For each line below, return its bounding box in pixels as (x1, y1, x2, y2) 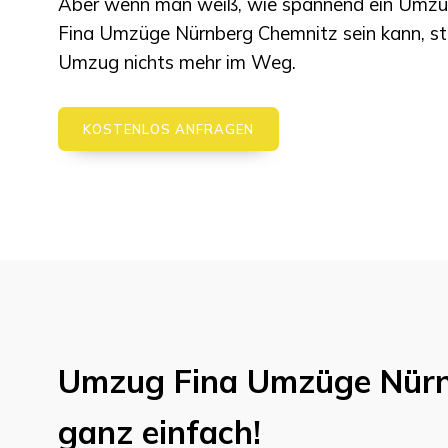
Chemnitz (257, 21, 338, 46)
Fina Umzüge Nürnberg (57, 21, 253, 46)
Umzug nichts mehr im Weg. (57, 50, 296, 75)
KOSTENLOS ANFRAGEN (82, 121, 254, 138)
